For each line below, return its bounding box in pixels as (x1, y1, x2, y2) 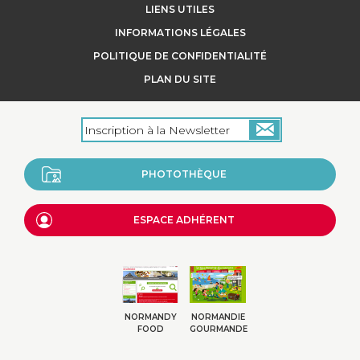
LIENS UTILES (145, 3, 215, 16)
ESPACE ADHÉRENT (133, 214, 235, 227)
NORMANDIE (190, 312, 245, 323)
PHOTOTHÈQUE (141, 168, 227, 181)
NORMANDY (124, 312, 177, 323)
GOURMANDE (190, 324, 247, 335)
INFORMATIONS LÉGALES (114, 27, 246, 39)
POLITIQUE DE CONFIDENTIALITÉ (93, 50, 267, 63)
